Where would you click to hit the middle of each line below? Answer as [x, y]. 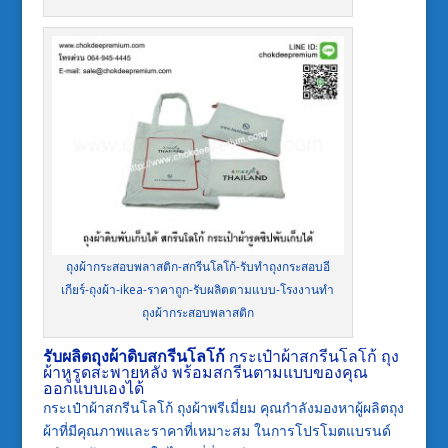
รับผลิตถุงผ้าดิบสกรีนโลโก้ [133, 356]
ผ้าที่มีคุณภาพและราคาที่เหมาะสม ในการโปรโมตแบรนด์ [216, 431]
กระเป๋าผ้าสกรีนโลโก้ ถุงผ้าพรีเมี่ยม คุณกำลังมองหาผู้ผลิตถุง [223, 408]
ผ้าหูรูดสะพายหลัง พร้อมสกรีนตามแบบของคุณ [205, 372]
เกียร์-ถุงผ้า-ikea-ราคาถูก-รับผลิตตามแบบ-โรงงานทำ [198, 290]
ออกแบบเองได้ [93, 388]
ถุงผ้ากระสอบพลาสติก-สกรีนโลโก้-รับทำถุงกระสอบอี [197, 267]
